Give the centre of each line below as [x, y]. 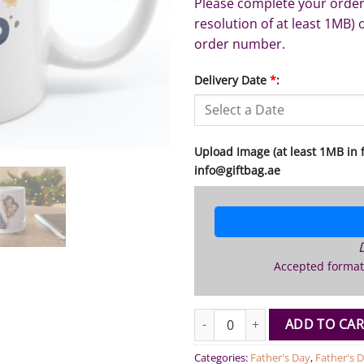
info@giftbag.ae [237, 170]
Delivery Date [232, 80]
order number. [240, 44]
